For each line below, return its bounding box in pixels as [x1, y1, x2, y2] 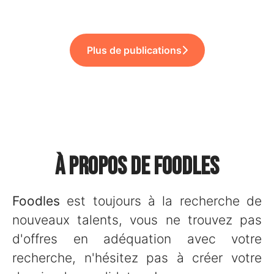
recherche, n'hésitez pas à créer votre [12, 250, 262, 265]
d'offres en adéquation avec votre [12, 231, 262, 246]
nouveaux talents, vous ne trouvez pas [12, 212, 262, 228]
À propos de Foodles [55, 152, 219, 182]
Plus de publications [86, 44, 182, 56]
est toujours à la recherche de [60, 193, 262, 209]
